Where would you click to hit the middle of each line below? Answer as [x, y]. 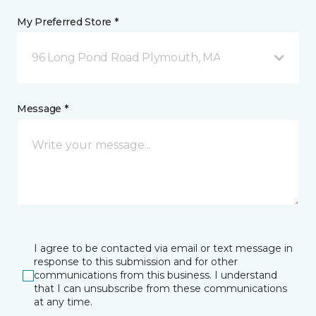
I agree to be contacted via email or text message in [163, 248]
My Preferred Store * [68, 22]
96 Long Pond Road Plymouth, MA [126, 57]
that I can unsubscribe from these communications [160, 288]
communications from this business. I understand [156, 275]
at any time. [63, 302]
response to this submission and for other [136, 262]
